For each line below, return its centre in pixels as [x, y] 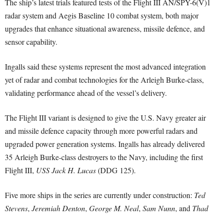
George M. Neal [114, 208]
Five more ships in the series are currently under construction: [100, 195]
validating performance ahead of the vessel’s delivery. [86, 93]
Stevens [16, 208]
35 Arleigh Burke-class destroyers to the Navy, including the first [104, 157]
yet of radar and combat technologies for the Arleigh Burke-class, [104, 80]
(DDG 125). [116, 170]
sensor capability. [31, 42]
